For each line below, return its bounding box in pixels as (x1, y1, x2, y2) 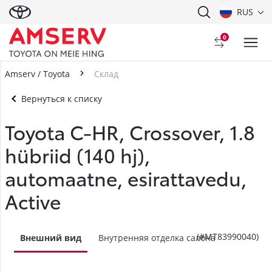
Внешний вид (19, 232, 81, 243)
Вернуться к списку (21, 93, 103, 104)
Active (4, 187, 61, 214)
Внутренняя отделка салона (98, 232, 216, 243)
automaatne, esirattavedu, (4, 164, 246, 191)
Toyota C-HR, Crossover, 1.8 (4, 118, 255, 145)
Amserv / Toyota (4, 68, 70, 80)
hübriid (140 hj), (4, 141, 150, 168)
